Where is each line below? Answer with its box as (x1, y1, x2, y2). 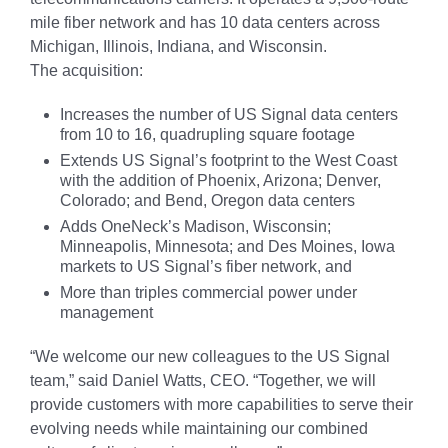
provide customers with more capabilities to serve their (30, 396, 413, 413)
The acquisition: (30, 62, 143, 79)
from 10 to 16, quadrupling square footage (60, 126, 355, 143)
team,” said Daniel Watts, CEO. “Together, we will (30, 372, 376, 389)
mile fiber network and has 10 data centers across (30, 14, 380, 31)
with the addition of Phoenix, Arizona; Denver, (60, 172, 381, 189)
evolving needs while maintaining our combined (30, 420, 368, 437)
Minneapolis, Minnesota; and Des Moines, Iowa (60, 238, 395, 255)
